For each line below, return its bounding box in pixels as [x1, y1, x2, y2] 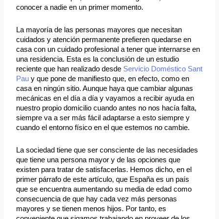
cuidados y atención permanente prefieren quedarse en [16, 35, 192, 44]
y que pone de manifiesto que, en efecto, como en [29, 74, 190, 83]
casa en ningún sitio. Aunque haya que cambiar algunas [16, 84, 194, 92]
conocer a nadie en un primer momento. [16, 2, 144, 11]
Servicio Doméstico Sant [123, 64, 203, 73]
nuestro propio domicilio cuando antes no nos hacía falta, [16, 103, 197, 112]
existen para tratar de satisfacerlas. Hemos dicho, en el [16, 165, 192, 174]
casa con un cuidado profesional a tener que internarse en [16, 44, 200, 53]
